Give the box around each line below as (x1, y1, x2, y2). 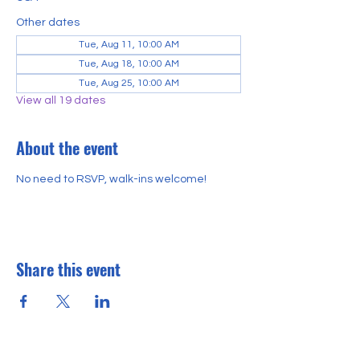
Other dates (16, 17, 80, 28)
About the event (16, 136, 118, 160)
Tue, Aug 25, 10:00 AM (78, 78, 179, 88)
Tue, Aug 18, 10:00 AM (78, 59, 179, 69)
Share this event (16, 257, 121, 281)
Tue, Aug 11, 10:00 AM (78, 39, 179, 50)
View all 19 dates (16, 95, 105, 106)
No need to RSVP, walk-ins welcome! (16, 174, 207, 185)
